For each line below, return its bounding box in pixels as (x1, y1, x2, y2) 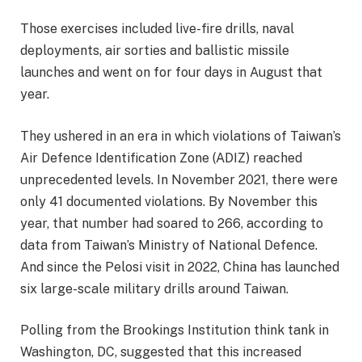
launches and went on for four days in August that (20, 65, 322, 81)
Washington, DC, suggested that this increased (20, 344, 301, 360)
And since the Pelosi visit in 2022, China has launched (20, 259, 339, 275)
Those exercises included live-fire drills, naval (20, 21, 294, 37)
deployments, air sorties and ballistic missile (20, 43, 289, 59)
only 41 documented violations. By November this (20, 193, 318, 209)
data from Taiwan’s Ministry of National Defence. (20, 237, 318, 253)
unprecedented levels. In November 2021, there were (20, 171, 338, 187)
